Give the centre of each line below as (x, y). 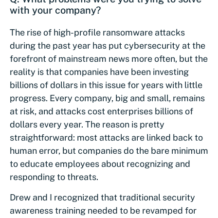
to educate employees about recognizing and (100, 164)
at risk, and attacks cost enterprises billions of (101, 111)
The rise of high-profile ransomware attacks (97, 32)
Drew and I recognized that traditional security (102, 197)
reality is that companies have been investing (99, 72)
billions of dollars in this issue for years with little (106, 85)
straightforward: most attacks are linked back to (106, 137)
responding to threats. (55, 177)
